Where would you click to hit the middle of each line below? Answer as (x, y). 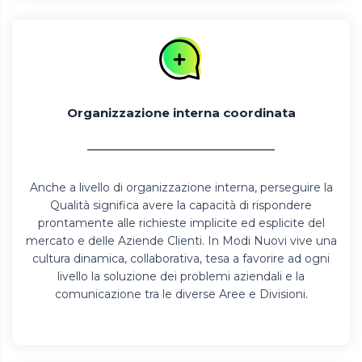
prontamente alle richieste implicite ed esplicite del (181, 223)
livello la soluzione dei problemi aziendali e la (181, 276)
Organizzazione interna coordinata (181, 112)
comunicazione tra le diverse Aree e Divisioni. (181, 294)
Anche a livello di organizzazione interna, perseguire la (181, 187)
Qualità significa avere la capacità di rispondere (181, 205)
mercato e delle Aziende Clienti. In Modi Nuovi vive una (181, 240)
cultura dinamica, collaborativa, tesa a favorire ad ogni (181, 258)
